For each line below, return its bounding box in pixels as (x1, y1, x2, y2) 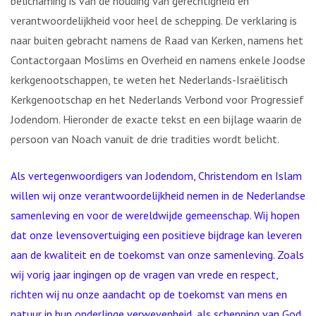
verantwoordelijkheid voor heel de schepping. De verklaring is (11, 13, 297, 28)
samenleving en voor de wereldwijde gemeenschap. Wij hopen (11, 208, 300, 222)
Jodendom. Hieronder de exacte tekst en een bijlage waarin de (11, 112, 302, 126)
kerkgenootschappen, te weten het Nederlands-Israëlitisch (11, 73, 288, 87)
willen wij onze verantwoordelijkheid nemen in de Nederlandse (11, 188, 305, 202)
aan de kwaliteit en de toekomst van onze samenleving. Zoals (11, 248, 304, 262)
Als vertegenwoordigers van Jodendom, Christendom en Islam (11, 169, 302, 183)
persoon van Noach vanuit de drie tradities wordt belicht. (11, 132, 281, 146)
